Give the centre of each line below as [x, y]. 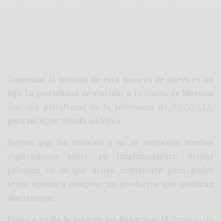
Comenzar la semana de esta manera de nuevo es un [110, 80]
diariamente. [32, 198]
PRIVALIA [189, 108]
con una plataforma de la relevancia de [88, 108]
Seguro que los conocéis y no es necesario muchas [110, 143]
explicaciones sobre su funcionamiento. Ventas [110, 157]
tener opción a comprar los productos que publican [110, 184]
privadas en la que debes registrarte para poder [110, 171]
